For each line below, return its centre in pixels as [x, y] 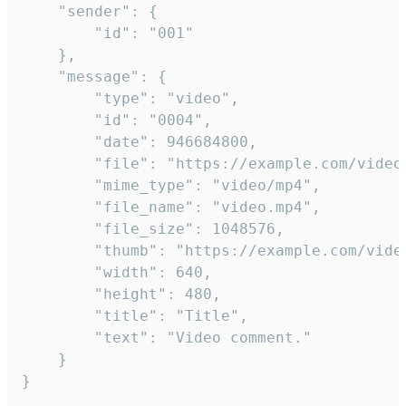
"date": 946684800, [58, 142]
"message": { [40, 77]
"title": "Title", [58, 316]
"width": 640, [58, 273]
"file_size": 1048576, [58, 229]
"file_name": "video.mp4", [58, 208]
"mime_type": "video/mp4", [58, 186]
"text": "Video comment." [58, 338]
